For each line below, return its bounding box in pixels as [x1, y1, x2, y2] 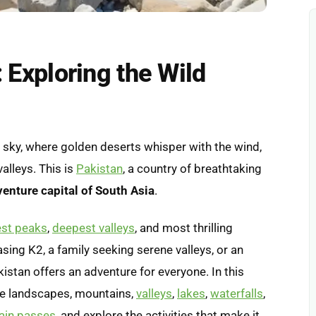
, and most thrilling [135, 220, 233, 235]
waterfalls [210, 286, 263, 300]
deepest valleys [52, 220, 135, 235]
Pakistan [76, 161, 123, 176]
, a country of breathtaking [123, 161, 262, 176]
